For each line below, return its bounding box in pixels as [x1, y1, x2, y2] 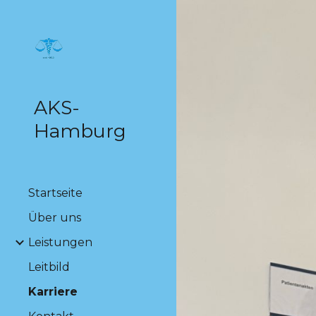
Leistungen [28, 236, 92, 249]
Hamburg [34, 119, 126, 142]
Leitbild [28, 260, 70, 274]
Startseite [28, 186, 83, 200]
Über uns [28, 211, 81, 224]
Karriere [28, 285, 78, 298]
